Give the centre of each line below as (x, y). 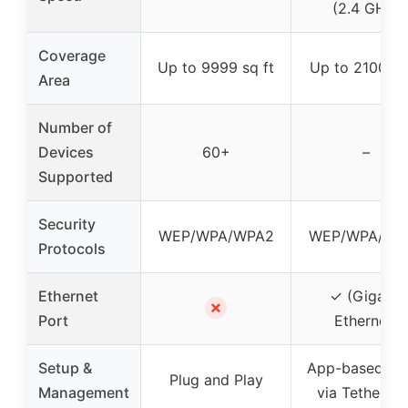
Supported (76, 177)
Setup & (65, 368)
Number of (75, 128)
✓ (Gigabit (366, 296)
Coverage (72, 56)
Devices (66, 153)
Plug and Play (216, 380)
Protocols (72, 249)
